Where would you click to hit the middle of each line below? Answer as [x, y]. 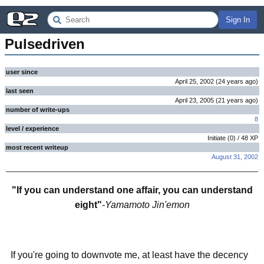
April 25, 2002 [194, 81]
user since [22, 72]
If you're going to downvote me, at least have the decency [129, 255]
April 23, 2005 [194, 100]
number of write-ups [38, 110]
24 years [231, 81]
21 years [231, 100]
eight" [88, 205]
